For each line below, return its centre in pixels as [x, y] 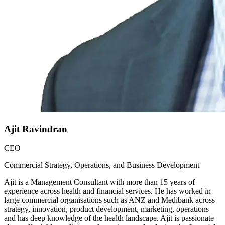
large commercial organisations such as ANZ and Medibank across [109, 200]
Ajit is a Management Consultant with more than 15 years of [99, 182]
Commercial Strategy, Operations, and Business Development [102, 165]
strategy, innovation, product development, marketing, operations [106, 209]
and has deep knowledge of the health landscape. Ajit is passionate [109, 218]
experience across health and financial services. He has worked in [107, 191]
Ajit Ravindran [36, 129]
